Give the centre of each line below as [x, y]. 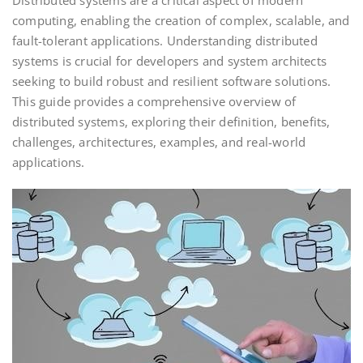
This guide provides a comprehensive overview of [154, 101]
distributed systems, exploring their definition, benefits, [171, 122]
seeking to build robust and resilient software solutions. [172, 81]
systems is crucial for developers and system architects [170, 61]
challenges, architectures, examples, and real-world [159, 142]
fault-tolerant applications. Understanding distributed [165, 41]
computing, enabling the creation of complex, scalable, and [181, 20]
